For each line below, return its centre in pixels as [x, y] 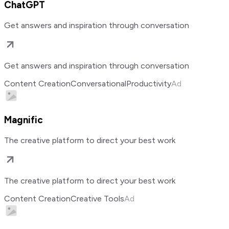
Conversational [98, 83]
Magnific [24, 120]
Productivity [149, 83]
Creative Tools [97, 199]
